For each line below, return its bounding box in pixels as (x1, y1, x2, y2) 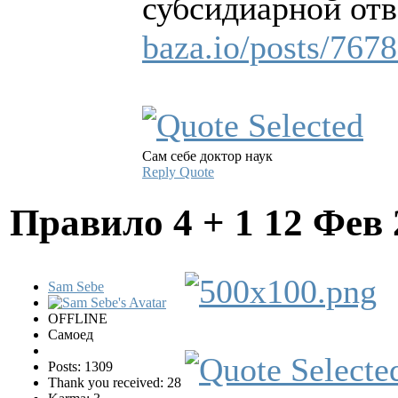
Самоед (48, 327, 93, 343)
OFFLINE (48, 311, 107, 327)
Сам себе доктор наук (142, 148, 273, 164)
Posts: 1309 (48, 359, 113, 375)
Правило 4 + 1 (10, 202, 264, 244)
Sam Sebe (48, 279, 104, 295)
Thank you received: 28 (48, 375, 181, 391)
